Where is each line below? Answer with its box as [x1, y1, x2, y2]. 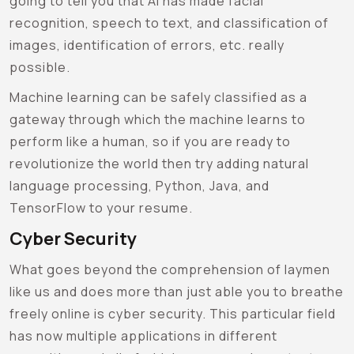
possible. [9, 58, 70, 76]
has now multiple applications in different [9, 326, 277, 345]
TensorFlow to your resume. [9, 198, 193, 217]
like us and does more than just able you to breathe [9, 282, 344, 300]
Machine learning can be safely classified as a [9, 88, 307, 106]
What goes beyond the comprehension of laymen [9, 260, 330, 278]
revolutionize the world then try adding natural [9, 154, 309, 172]
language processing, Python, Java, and [9, 176, 269, 194]
